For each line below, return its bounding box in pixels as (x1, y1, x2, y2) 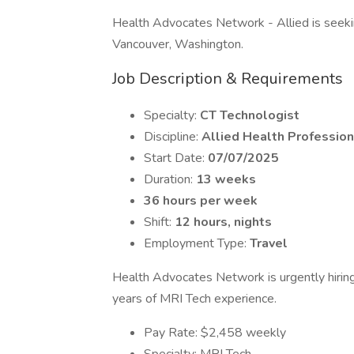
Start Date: (144, 149, 208, 167)
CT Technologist (200, 107, 299, 124)
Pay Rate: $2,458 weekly (144, 324, 286, 341)
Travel (250, 235, 288, 252)
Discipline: (144, 128, 201, 145)
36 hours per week (144, 192, 258, 209)
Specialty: (144, 107, 200, 124)
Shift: (144, 213, 175, 231)
